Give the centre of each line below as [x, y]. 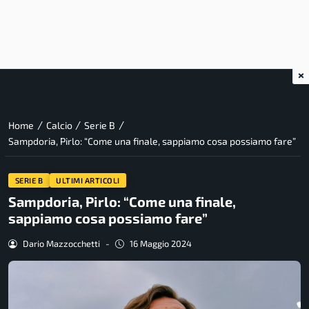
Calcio [59, 126]
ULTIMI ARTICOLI [88, 180]
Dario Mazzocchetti [61, 244]
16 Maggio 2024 [160, 244]
